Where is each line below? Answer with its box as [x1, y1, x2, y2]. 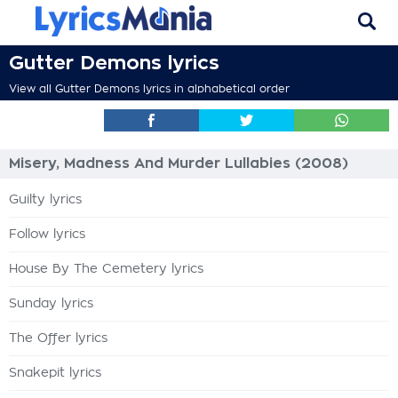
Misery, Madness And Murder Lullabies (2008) [9, 156, 348, 171]
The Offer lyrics [9, 332, 107, 345]
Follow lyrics [9, 228, 85, 241]
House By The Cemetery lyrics [9, 263, 203, 275]
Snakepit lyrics [9, 367, 101, 379]
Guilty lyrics [9, 194, 82, 206]
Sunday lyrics [9, 298, 93, 310]
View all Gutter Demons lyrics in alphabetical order [9, 84, 290, 94]
